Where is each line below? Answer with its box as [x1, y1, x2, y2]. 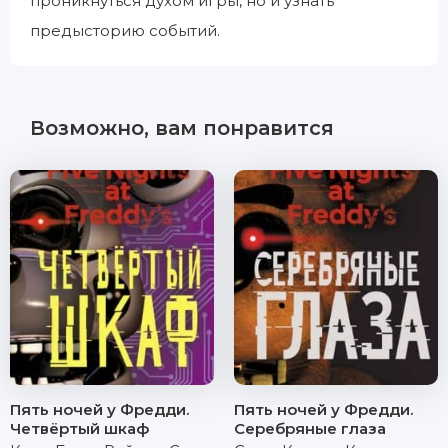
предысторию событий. [30, 21, 220, 40]
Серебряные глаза [234, 419, 386, 438]
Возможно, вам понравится [30, 116, 334, 140]
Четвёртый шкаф [10, 419, 149, 438]
